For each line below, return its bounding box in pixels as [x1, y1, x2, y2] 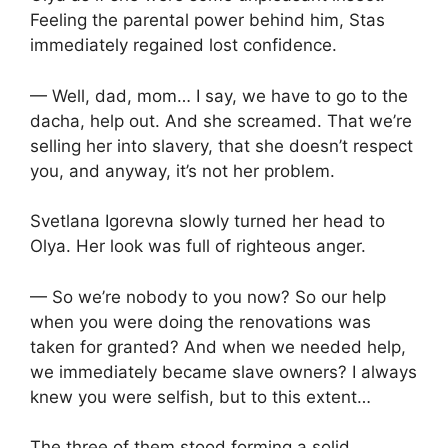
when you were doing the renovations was [30, 311, 371, 332]
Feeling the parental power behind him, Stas [30, 10, 385, 31]
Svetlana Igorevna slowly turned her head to [30, 211, 385, 232]
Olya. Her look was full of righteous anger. [30, 236, 366, 257]
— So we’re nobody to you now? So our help [30, 286, 386, 307]
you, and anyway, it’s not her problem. [30, 160, 335, 181]
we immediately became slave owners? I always [30, 361, 417, 382]
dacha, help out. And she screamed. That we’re [30, 110, 412, 131]
